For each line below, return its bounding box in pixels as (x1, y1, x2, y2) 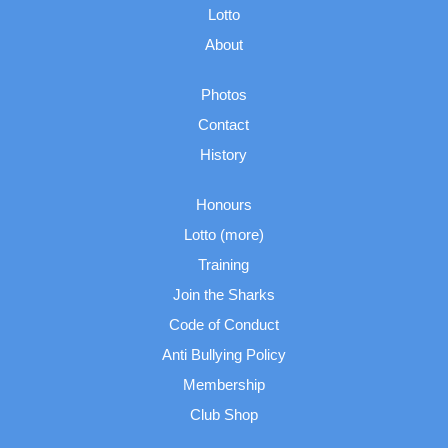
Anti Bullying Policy (161, 345, 286, 363)
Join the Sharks (172, 285, 275, 303)
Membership (182, 375, 265, 393)
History (200, 145, 248, 163)
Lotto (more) (183, 225, 264, 243)
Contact (198, 115, 250, 133)
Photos (200, 85, 247, 103)
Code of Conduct (168, 315, 279, 333)
